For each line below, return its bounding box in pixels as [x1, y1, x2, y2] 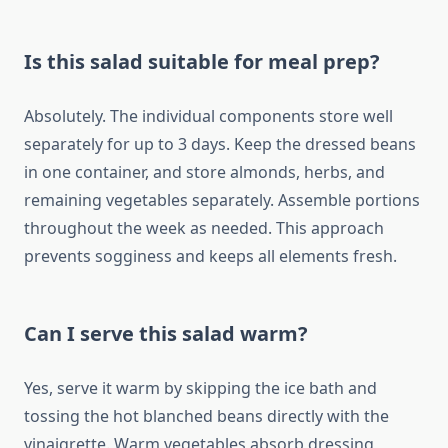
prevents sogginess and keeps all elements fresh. [24, 245, 397, 268]
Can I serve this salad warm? [24, 320, 308, 348]
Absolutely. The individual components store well [24, 105, 393, 128]
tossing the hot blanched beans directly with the [24, 405, 389, 428]
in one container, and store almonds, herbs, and [24, 161, 385, 184]
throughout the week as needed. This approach [24, 217, 384, 240]
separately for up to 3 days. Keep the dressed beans [24, 133, 416, 156]
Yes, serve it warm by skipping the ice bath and [24, 377, 377, 400]
